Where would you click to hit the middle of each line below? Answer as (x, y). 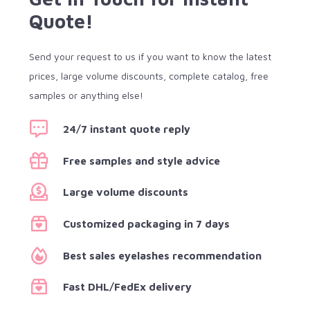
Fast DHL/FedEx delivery (127, 287)
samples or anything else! (86, 95)
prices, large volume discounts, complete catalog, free (149, 76)
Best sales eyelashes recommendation (162, 255)
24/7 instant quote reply (126, 129)
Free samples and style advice (141, 160)
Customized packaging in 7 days (146, 224)
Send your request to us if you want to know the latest (150, 57)
